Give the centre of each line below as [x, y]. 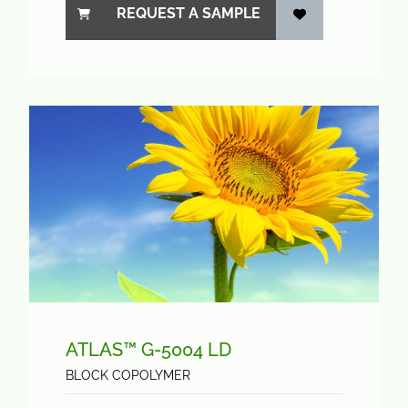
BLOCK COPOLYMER [128, 375]
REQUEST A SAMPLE [189, 13]
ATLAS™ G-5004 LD [148, 350]
